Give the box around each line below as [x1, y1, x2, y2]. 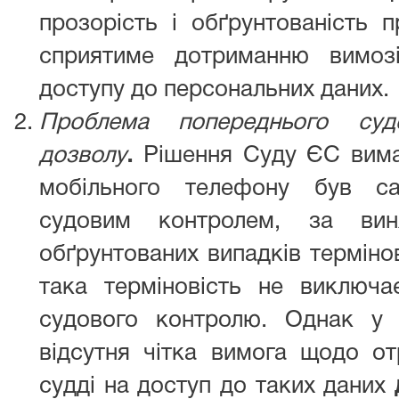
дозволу [39, 145, 126, 167]
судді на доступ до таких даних [39, 376, 395, 397]
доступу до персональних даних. [39, 79, 389, 101]
